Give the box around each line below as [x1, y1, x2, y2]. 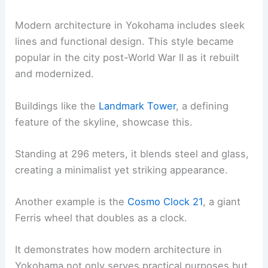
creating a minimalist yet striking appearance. [15, 163, 229, 176]
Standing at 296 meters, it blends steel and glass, [15, 147, 249, 160]
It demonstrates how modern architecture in [15, 243, 223, 256]
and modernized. [15, 68, 95, 80]
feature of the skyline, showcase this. [15, 115, 193, 128]
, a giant [203, 196, 241, 208]
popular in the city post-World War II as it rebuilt [15, 51, 240, 64]
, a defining [176, 99, 229, 112]
